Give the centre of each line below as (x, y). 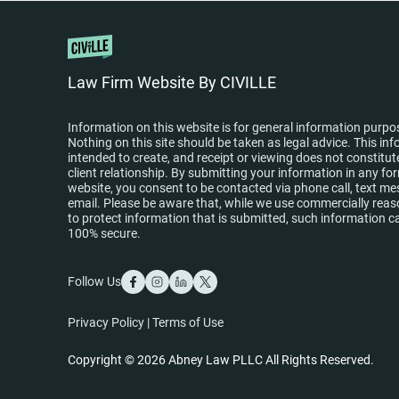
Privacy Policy (106, 322)
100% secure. (104, 233)
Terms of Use (188, 322)
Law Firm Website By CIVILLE (172, 82)
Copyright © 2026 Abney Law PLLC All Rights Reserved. (221, 360)
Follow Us (94, 281)
